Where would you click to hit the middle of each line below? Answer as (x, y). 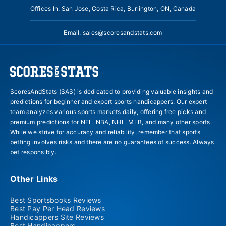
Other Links (34, 178)
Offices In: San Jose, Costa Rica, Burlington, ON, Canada (113, 8)
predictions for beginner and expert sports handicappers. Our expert (109, 101)
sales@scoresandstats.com (122, 32)
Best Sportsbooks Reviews (56, 200)
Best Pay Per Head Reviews (58, 208)
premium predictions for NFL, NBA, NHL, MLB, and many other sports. (111, 122)
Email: (73, 32)
